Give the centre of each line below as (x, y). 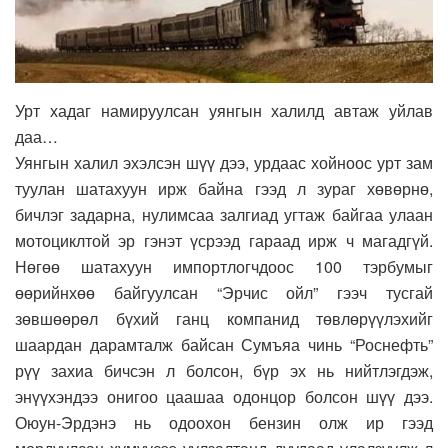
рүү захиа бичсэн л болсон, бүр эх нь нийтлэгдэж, (224, 370)
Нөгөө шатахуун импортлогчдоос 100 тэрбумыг (224, 266)
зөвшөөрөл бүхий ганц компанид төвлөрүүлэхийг (224, 318)
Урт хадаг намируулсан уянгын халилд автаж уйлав (224, 110)
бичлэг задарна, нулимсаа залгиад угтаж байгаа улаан (224, 214)
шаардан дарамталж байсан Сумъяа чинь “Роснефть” (224, 344)
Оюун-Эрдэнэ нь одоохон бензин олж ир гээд (224, 422)
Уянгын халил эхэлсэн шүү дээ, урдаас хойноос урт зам (224, 162)
